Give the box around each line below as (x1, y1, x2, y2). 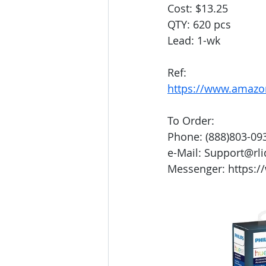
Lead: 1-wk (167, 33, 220, 48)
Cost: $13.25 (167, 1, 228, 16)
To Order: (167, 113, 214, 128)
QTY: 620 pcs (167, 17, 231, 32)
